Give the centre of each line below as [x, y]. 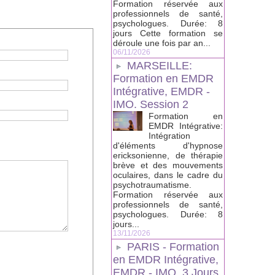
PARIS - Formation [173, 247]
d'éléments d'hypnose [168, 146]
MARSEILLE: [160, 66]
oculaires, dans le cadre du [168, 175]
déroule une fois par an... [162, 43]
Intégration [169, 136]
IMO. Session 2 [151, 105]
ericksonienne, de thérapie [168, 156]
